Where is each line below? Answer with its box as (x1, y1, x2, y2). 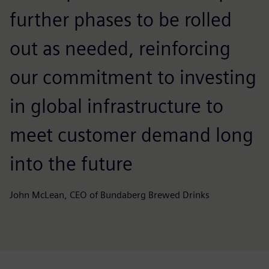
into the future (10, 152, 133, 175)
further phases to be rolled (10, 8, 232, 31)
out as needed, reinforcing (10, 37, 231, 60)
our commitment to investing (10, 65, 256, 89)
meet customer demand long (10, 123, 253, 147)
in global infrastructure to (10, 94, 223, 118)
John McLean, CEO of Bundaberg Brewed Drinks (10, 189, 210, 201)
